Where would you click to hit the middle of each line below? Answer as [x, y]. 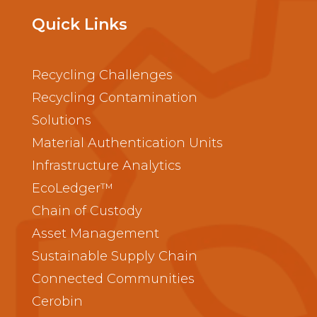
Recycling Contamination [114, 98]
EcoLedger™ [72, 189]
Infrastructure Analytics [106, 166]
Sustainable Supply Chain [114, 257]
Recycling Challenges [102, 75]
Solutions [61, 121]
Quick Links [79, 25]
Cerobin [57, 302]
